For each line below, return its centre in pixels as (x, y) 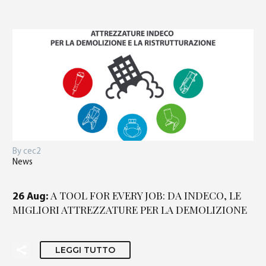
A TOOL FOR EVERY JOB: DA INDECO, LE (146, 195)
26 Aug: (31, 197)
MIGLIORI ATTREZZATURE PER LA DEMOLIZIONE (130, 209)
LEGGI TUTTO (85, 250)
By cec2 (27, 151)
